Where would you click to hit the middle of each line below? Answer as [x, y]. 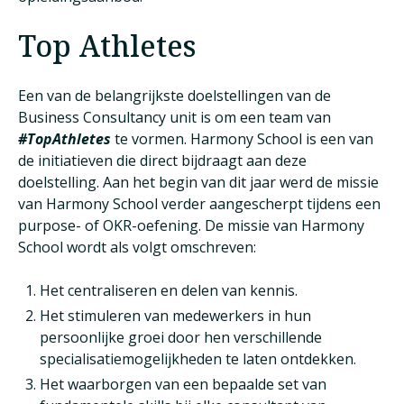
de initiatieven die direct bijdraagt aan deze [162, 161]
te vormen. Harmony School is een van [242, 139]
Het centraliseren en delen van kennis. [169, 291]
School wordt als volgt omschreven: [137, 248]
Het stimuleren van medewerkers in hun [175, 316]
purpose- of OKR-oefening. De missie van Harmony [191, 226]
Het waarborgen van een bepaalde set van [183, 385]
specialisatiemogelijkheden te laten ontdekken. [198, 359]
